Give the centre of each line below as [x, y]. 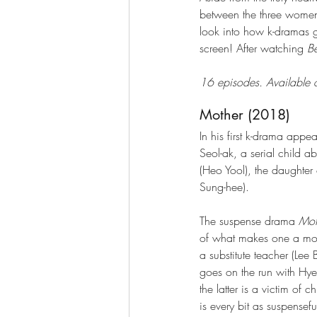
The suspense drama [249, 220]
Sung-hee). [226, 186]
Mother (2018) [245, 114]
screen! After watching [253, 48]
